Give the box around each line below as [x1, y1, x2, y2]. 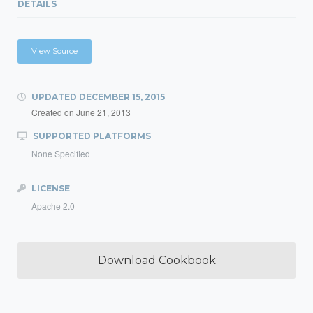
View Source [31, 46, 78, 56]
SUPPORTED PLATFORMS [31, 131, 151, 141]
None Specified [31, 147, 90, 159]
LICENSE [29, 183, 70, 194]
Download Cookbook [97, 254, 216, 267]
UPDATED [29, 92, 79, 102]
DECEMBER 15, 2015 [79, 92, 165, 102]
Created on [31, 106, 76, 118]
